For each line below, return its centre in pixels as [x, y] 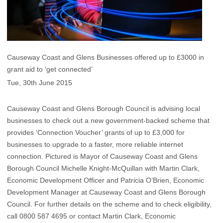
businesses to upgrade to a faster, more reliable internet [95, 145]
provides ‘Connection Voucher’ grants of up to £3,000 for [96, 133]
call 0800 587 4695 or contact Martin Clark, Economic [91, 216]
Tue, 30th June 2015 [40, 83]
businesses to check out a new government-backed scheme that [108, 121]
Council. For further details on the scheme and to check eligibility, [109, 204]
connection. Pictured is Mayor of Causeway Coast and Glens [102, 157]
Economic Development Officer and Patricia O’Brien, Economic [106, 180]
